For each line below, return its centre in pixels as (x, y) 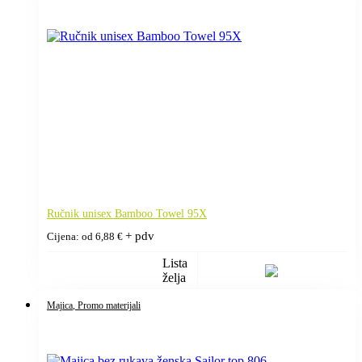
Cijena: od (71, 236)
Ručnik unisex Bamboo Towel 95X (127, 213)
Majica (60, 305)
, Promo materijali (107, 305)
